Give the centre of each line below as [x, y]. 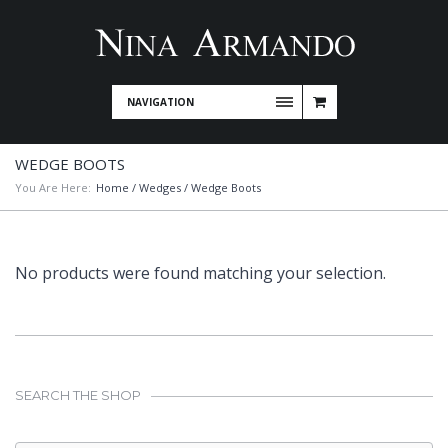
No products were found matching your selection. [200, 273]
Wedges [160, 187]
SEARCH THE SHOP [78, 395]
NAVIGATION [160, 102]
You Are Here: [53, 187]
